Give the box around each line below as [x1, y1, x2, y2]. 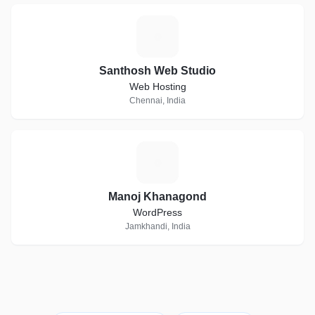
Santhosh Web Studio [99, 65, 216, 77]
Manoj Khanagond [108, 191, 207, 202]
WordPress [133, 207, 182, 218]
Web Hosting [129, 81, 186, 92]
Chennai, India [129, 96, 186, 105]
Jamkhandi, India [124, 221, 191, 231]
